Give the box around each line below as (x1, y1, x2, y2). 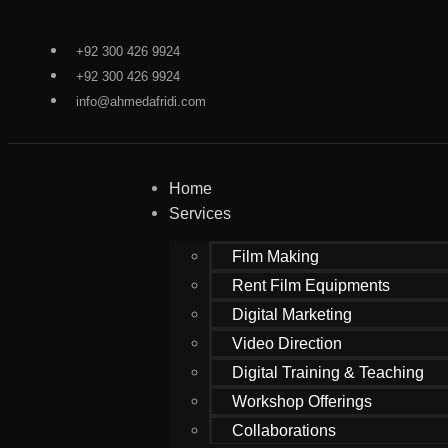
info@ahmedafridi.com (76, 94, 206, 109)
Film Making (232, 248, 320, 265)
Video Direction (232, 335, 343, 352)
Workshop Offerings (232, 393, 373, 410)
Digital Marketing (232, 306, 353, 323)
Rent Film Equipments (232, 277, 391, 294)
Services (169, 205, 232, 222)
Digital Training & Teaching (232, 364, 425, 381)
